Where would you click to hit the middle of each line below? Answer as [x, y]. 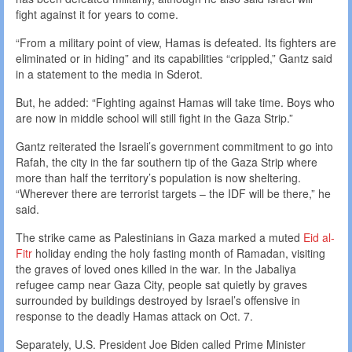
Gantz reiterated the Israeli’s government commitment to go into [174, 147]
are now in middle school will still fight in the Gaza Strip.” [154, 118]
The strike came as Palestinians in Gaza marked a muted [159, 238]
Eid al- [319, 238]
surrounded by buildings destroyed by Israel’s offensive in [158, 301]
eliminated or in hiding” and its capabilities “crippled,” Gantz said [174, 59]
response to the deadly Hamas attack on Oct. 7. [134, 316]
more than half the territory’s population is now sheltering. [158, 178]
